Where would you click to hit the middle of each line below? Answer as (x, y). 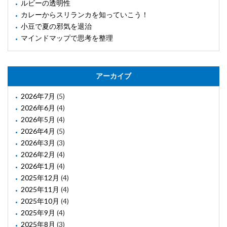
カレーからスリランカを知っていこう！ (85, 15)
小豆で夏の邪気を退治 (56, 26)
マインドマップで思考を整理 (67, 38)
